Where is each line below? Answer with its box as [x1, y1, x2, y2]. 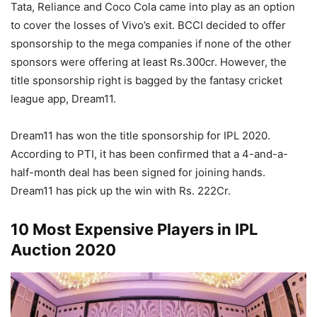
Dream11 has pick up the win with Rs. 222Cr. [11, 183, 231, 197]
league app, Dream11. [11, 91, 116, 105]
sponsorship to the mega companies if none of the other [11, 36, 292, 50]
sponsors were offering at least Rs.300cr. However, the [11, 54, 287, 69]
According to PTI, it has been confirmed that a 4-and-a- [11, 146, 288, 161]
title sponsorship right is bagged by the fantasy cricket [11, 73, 282, 87]
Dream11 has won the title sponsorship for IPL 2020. [11, 128, 270, 142]
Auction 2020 [11, 240, 116, 259]
